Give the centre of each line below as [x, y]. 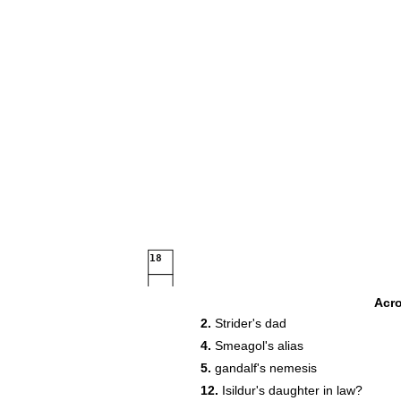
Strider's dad [249, 323]
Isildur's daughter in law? [290, 390]
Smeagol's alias [257, 346]
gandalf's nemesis [264, 368]
